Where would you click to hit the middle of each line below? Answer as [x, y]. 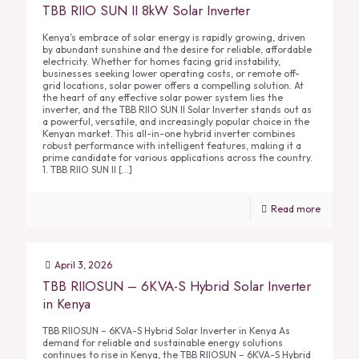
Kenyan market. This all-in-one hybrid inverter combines [169, 133]
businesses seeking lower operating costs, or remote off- [171, 73]
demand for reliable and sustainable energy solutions [163, 343]
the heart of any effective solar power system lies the [163, 97]
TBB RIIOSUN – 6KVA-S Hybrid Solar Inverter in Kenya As [166, 331]
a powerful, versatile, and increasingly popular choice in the [176, 121]
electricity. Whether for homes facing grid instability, [161, 61]
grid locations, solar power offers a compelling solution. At [173, 85]
